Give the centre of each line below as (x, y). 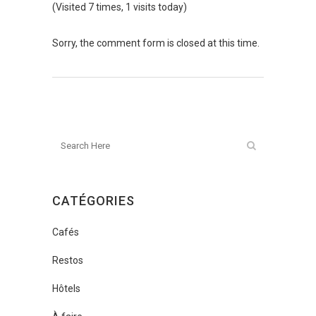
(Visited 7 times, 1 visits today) (120, 7)
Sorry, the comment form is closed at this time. (156, 43)
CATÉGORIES (93, 201)
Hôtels (66, 288)
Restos (68, 260)
